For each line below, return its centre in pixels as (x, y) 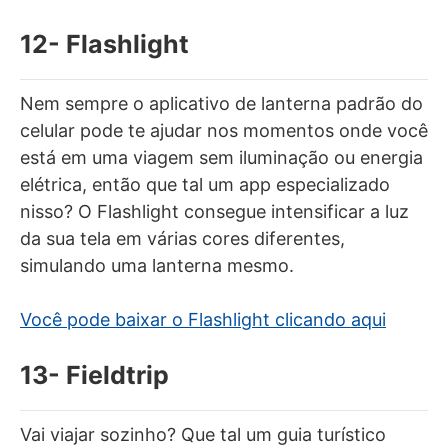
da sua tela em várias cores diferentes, (182, 238)
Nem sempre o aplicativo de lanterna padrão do (221, 103)
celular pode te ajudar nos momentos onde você (224, 130)
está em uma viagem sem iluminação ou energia (221, 157)
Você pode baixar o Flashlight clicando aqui (203, 319)
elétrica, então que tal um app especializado (205, 184)
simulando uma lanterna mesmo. (157, 265)
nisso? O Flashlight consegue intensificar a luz (214, 211)
